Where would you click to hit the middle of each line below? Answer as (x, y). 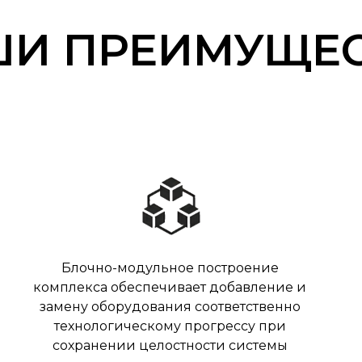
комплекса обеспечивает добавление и (170, 287)
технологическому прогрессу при (170, 326)
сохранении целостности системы (170, 345)
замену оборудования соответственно (170, 307)
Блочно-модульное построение (170, 268)
